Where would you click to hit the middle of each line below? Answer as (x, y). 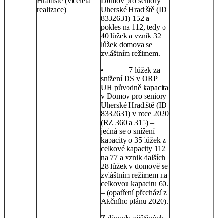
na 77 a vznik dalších (133, 157)
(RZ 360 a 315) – (127, 122)
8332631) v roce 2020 (135, 113)
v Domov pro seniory (134, 96)
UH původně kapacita (135, 87)
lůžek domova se (127, 44)
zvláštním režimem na (134, 175)
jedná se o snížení (128, 131)
